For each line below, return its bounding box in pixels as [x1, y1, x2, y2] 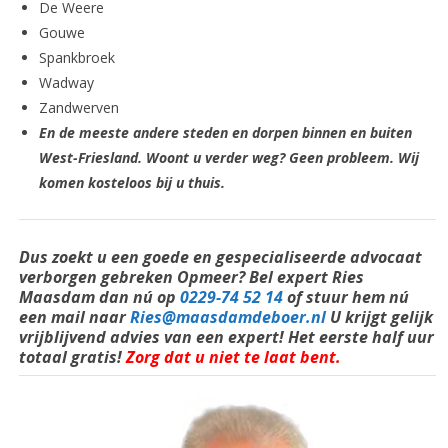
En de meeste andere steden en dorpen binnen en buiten [38, 123, 412, 143]
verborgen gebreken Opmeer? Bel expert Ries [18, 266, 364, 289]
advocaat [345, 246, 422, 269]
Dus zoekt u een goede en [18, 246, 216, 269]
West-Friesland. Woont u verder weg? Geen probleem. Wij [38, 148, 419, 168]
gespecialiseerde [215, 246, 346, 269]
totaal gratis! [18, 346, 126, 369]
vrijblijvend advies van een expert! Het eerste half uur [18, 326, 434, 349]
